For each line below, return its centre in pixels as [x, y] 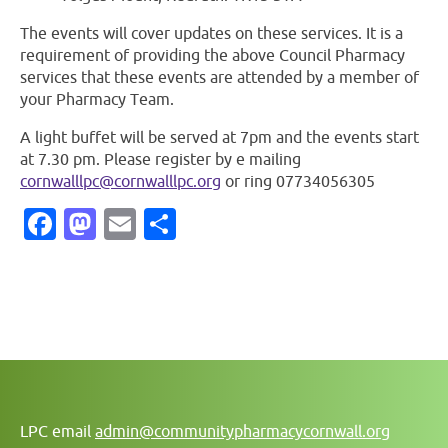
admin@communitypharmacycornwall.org [242, 431]
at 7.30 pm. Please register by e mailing [160, 159]
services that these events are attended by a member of [219, 77]
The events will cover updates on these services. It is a [211, 33]
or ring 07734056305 [298, 181]
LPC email [57, 431]
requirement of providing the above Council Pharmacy [212, 55]
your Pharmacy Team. [97, 99]
